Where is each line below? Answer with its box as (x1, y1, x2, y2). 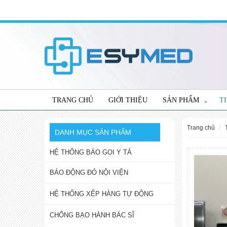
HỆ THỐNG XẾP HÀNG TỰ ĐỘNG (50, 190, 154, 198)
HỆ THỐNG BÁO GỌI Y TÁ (50, 148, 132, 156)
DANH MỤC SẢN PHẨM (55, 128, 131, 136)
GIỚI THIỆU (108, 96, 147, 104)
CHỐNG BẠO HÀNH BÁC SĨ (50, 211, 134, 219)
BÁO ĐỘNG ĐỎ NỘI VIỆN (50, 169, 128, 176)
